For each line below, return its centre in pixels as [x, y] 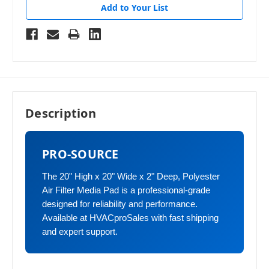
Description [61, 113]
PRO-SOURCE [80, 154]
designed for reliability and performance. [120, 204]
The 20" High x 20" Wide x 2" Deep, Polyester [131, 177]
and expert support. [80, 232]
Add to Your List [134, 7]
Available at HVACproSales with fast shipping [130, 218]
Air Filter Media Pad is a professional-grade [126, 191]
